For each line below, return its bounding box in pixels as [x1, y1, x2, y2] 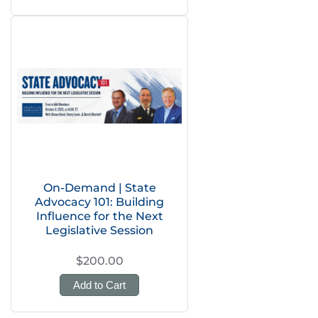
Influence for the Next [35, 209, 163, 223]
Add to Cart [73, 279, 126, 291]
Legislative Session [45, 224, 153, 237]
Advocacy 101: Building [35, 195, 164, 209]
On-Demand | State [43, 181, 156, 194]
